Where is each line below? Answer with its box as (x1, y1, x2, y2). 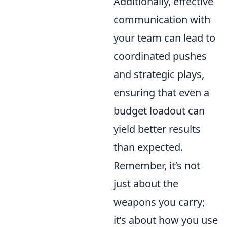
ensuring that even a (113, 86, 209, 99)
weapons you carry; (113, 195, 205, 209)
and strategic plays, (113, 67, 204, 81)
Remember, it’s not (113, 159, 200, 172)
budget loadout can (113, 104, 205, 118)
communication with (113, 13, 210, 26)
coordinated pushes (113, 49, 207, 63)
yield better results (113, 122, 201, 136)
